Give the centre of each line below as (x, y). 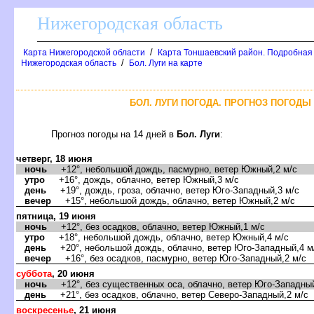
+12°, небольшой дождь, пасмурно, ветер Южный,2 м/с (172, 169)
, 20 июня (73, 273)
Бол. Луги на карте (166, 63)
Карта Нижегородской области (84, 53)
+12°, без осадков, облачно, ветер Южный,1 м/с (156, 226)
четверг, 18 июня (54, 158)
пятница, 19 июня (56, 216)
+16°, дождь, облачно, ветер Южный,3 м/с (142, 179)
